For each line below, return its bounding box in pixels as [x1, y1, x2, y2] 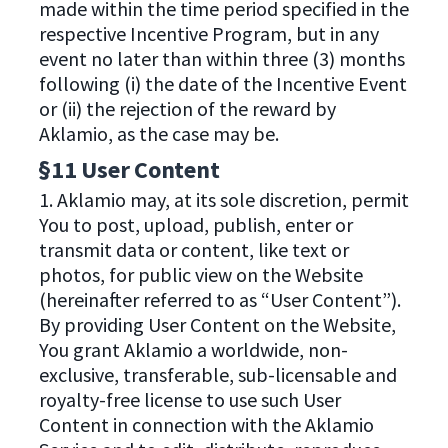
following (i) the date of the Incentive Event [38, 71, 407, 97]
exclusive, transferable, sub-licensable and [38, 361, 397, 387]
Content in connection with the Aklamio [38, 411, 374, 437]
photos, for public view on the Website [38, 261, 363, 287]
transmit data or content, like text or [38, 236, 349, 262]
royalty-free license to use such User [38, 386, 341, 412]
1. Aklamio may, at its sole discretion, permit [38, 186, 409, 212]
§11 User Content [38, 154, 220, 186]
